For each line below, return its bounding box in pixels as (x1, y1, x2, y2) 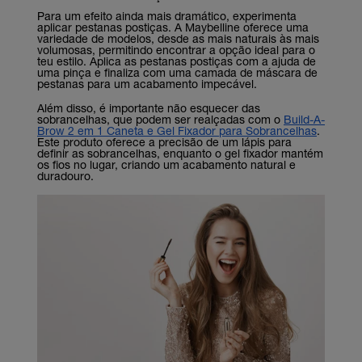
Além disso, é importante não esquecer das (37, 100, 260, 115)
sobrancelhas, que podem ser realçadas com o (37, 112, 284, 126)
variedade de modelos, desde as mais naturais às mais (37, 31, 319, 45)
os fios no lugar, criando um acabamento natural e (37, 157, 296, 171)
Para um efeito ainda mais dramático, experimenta (37, 8, 297, 23)
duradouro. (37, 168, 94, 183)
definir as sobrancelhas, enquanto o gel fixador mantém (37, 145, 323, 160)
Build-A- (284, 112, 325, 126)
